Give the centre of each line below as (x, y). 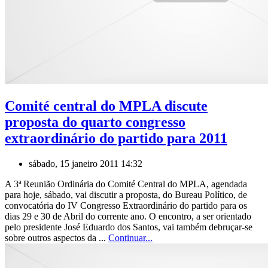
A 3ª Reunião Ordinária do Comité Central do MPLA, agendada (126, 184)
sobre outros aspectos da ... (57, 237)
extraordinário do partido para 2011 (116, 138)
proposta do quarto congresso (95, 122)
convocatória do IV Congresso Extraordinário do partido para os (126, 205)
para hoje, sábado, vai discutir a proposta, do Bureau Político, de (126, 194)
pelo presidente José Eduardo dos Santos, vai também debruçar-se (129, 227)
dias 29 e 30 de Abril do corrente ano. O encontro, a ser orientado (128, 216)
